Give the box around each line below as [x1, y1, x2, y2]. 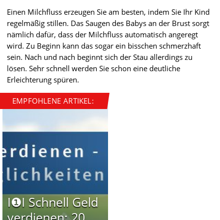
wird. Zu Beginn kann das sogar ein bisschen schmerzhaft [7, 40, 201, 51]
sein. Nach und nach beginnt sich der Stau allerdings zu [7, 52, 192, 62]
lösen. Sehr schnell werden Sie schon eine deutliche [7, 63, 180, 73]
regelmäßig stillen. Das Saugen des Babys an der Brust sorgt [7, 18, 209, 28]
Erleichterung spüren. [7, 74, 79, 84]
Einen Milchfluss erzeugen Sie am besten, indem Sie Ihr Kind [7, 6, 210, 17]
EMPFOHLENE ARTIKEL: [12, 95, 94, 106]
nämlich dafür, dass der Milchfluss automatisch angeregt [7, 29, 198, 39]
